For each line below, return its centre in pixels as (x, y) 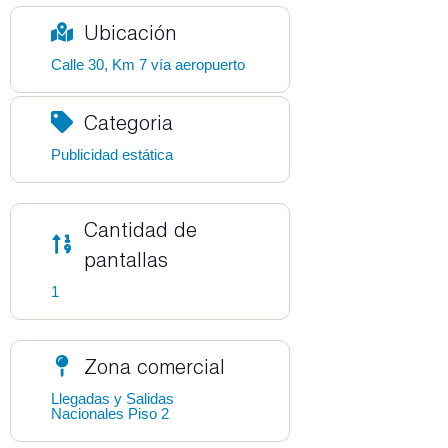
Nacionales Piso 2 (110, 414)
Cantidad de (140, 229)
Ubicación (130, 32)
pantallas (125, 259)
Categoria (128, 122)
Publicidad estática (112, 155)
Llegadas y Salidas (112, 399)
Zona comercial (154, 366)
